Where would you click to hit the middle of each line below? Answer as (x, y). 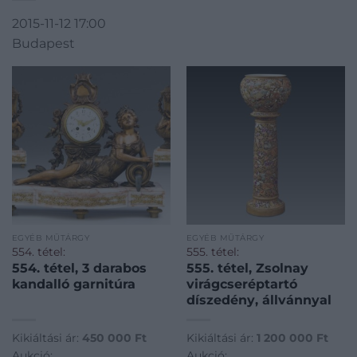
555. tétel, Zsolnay (247, 268)
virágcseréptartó (241, 284)
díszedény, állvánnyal (259, 300)
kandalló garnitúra (73, 284)
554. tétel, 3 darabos (79, 268)
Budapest (43, 43)
